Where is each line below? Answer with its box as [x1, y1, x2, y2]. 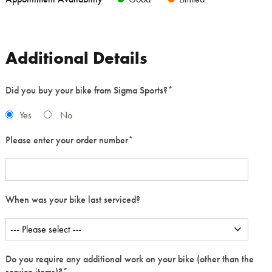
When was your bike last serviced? [5, 192, 140, 206]
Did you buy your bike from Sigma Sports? [5, 83, 168, 97]
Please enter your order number [5, 133, 128, 146]
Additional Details [5, 47, 147, 69]
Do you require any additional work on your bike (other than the [5, 252, 254, 265]
